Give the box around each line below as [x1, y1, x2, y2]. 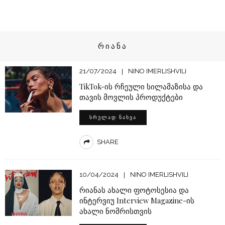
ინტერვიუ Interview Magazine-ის [79, 195, 194, 206]
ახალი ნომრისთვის [79, 206, 152, 216]
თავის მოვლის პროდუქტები [79, 92, 183, 102]
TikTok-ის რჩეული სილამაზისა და [79, 81, 203, 92]
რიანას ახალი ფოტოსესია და [79, 185, 189, 195]
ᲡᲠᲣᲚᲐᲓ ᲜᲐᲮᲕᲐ [89, 115, 137, 121]
